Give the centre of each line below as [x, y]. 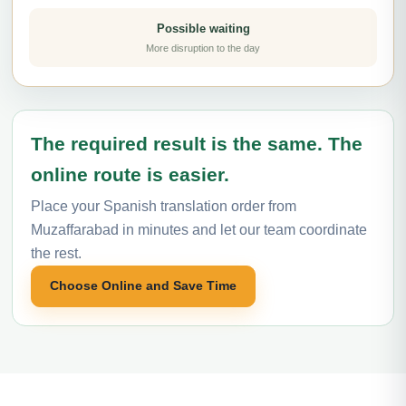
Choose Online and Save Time [143, 285]
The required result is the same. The [197, 143]
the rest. [56, 253]
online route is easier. [130, 174]
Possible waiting [203, 28]
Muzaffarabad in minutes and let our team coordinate [199, 229]
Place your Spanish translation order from [164, 206]
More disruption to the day [203, 48]
